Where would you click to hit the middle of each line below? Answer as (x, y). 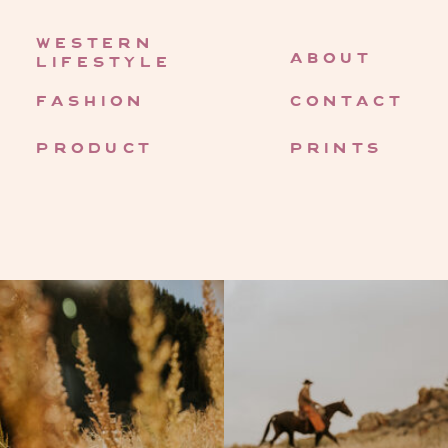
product (95, 147)
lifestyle (104, 62)
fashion (91, 101)
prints (336, 147)
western (95, 42)
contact (347, 101)
